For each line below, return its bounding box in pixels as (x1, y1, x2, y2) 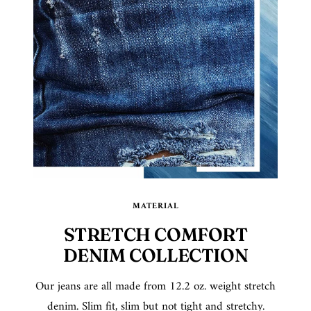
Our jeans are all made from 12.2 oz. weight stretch (35, 276, 276, 298)
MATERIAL (132, 199, 179, 215)
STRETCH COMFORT (63, 224, 248, 246)
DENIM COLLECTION (62, 244, 249, 267)
